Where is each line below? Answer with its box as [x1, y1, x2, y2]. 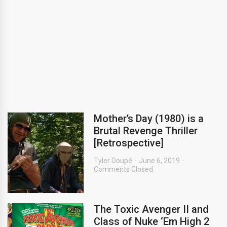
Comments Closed [94, 165, 153, 173]
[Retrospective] [94, 137, 164, 149]
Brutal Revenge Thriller [94, 125, 198, 137]
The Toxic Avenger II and [94, 203, 209, 215]
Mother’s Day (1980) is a [94, 112, 204, 125]
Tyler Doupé [94, 157, 132, 165]
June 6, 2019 [139, 157, 180, 165]
